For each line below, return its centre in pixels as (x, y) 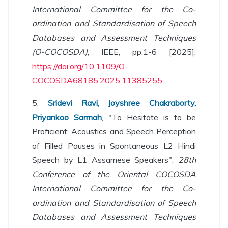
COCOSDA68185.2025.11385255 (97, 80)
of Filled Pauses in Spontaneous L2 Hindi (114, 146)
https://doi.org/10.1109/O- (80, 66)
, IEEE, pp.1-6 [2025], (142, 52)
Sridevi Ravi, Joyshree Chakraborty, (122, 103)
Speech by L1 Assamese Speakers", (105, 160)
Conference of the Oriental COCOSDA (114, 174)
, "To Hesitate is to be (149, 117)
